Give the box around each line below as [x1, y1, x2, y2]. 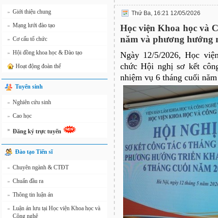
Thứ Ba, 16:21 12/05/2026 [131, 10, 200, 17]
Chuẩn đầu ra [13, 178, 43, 184]
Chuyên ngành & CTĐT [13, 164, 69, 171]
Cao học [13, 112, 32, 119]
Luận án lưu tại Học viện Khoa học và [13, 205, 100, 212]
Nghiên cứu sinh [13, 99, 51, 106]
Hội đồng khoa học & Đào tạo [13, 49, 82, 56]
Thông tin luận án [13, 191, 53, 198]
